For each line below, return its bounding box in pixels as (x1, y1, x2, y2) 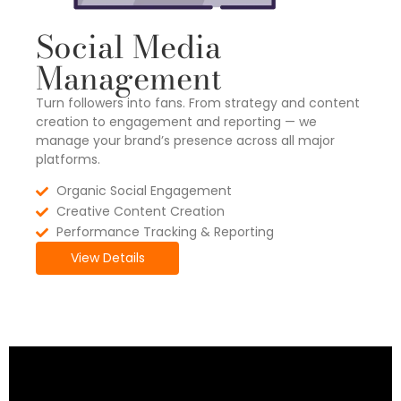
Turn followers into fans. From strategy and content (36, 93, 360, 112)
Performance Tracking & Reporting (55, 223, 274, 241)
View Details (70, 249, 145, 267)
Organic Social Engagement (55, 182, 232, 200)
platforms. (36, 149, 100, 168)
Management (36, 54, 222, 102)
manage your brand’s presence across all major (36, 131, 335, 149)
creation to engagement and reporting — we (36, 112, 317, 131)
